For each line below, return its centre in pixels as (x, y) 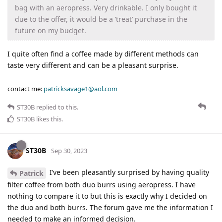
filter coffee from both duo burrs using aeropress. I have (102, 184)
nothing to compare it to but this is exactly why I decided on (107, 196)
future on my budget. (51, 30)
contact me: (26, 88)
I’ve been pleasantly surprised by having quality (128, 172)
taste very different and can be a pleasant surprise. (93, 65)
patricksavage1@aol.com (81, 88)
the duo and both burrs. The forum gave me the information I (110, 207)
